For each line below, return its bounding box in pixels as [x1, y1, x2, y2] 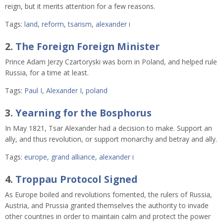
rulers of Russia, [161, 190, 212, 200]
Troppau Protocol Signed [15, 172, 138, 186]
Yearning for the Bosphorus [15, 106, 152, 120]
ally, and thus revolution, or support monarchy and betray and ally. [5, 134, 217, 144]
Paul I [24, 85, 42, 95]
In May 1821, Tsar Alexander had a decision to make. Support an [5, 123, 212, 133]
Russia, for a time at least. [5, 67, 89, 77]
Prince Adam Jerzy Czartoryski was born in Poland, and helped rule [5, 56, 217, 66]
